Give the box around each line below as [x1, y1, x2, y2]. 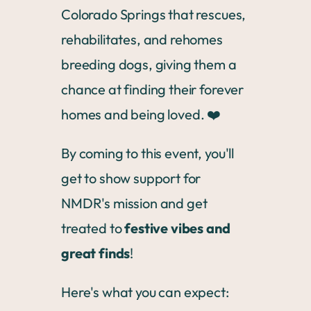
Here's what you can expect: [61, 283, 229, 301]
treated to [61, 219, 122, 237]
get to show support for [61, 169, 201, 187]
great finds [61, 244, 131, 262]
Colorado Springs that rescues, [61, 6, 246, 23]
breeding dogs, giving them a [61, 56, 237, 73]
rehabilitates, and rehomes [61, 31, 223, 48]
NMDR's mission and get [61, 194, 208, 212]
